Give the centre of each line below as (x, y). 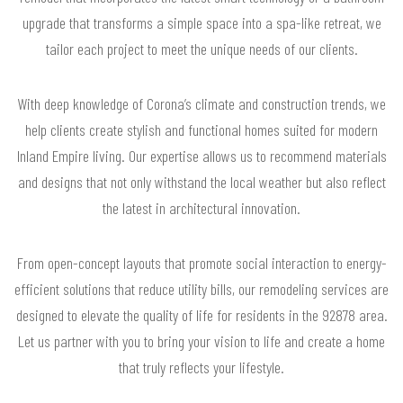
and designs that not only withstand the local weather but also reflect (201, 182)
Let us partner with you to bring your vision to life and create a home (201, 341)
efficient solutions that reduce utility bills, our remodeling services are (201, 289)
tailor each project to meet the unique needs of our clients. (201, 49)
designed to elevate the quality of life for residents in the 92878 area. (201, 315)
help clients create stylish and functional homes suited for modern (201, 130)
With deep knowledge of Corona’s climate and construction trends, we (201, 104)
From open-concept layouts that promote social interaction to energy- (201, 263)
